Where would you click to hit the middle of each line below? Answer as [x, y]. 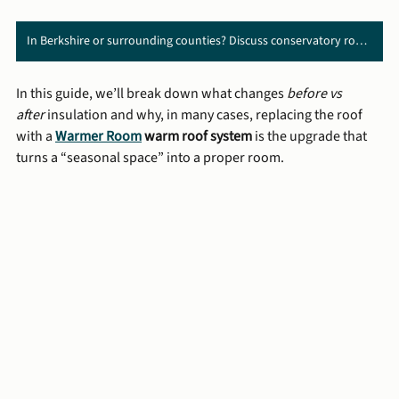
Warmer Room [98, 136]
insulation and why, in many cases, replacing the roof [205, 114]
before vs [316, 93]
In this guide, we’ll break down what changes [151, 93]
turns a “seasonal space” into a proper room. [150, 157]
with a [36, 136]
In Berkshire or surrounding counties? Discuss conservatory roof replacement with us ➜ [361, 41]
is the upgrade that [311, 136]
